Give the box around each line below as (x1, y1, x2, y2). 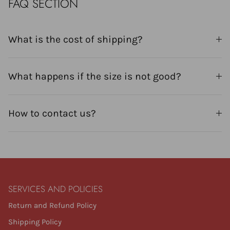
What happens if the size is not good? (8, 70, 181, 82)
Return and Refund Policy (8, 201, 97, 210)
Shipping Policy (8, 217, 62, 226)
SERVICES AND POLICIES (8, 183, 103, 195)
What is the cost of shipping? (8, 33, 143, 45)
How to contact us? (8, 107, 96, 119)
